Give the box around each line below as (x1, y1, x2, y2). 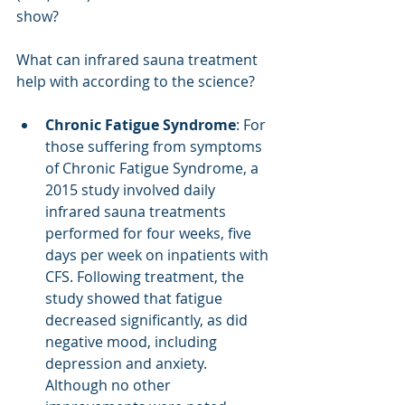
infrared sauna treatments (45, 201, 230, 221)
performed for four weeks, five (45, 222, 255, 243)
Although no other (45, 374, 174, 395)
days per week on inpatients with (45, 244, 272, 265)
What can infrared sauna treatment (16, 49, 261, 70)
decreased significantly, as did (45, 309, 251, 330)
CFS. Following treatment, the (45, 266, 248, 287)
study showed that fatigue (45, 287, 226, 308)
